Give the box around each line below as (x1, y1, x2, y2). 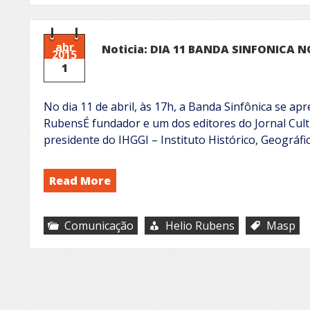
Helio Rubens (165, 217, 235, 233)
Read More (49, 172, 111, 188)
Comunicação (64, 217, 134, 233)
